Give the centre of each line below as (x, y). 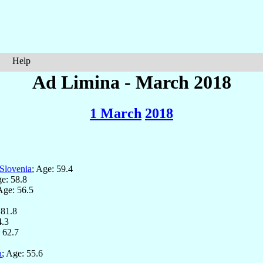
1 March (116, 114)
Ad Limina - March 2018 (131, 82)
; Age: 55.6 (22, 254)
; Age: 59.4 (52, 169)
